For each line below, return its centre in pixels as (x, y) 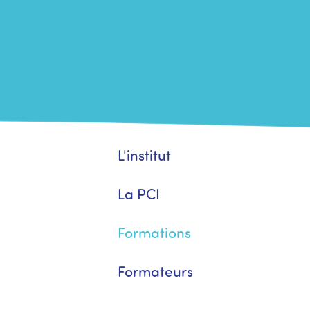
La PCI (138, 193)
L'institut (144, 155)
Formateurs (155, 271)
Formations (154, 232)
